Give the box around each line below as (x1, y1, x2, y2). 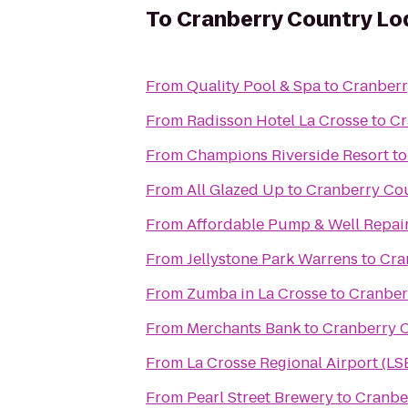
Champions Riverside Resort (187, 145, 389, 166)
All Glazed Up (187, 179, 284, 200)
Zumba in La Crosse (187, 283, 327, 304)
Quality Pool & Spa (187, 76, 321, 97)
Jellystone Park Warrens (187, 249, 358, 270)
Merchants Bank (187, 318, 301, 339)
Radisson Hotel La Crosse (187, 110, 368, 131)
